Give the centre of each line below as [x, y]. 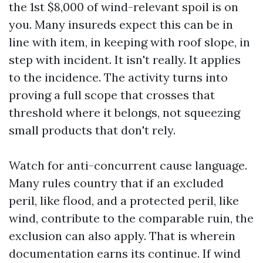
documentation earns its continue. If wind [125, 253]
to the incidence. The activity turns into [118, 77]
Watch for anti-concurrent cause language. [128, 165]
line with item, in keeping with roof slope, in [129, 42]
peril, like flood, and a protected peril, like [124, 200]
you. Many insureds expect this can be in [121, 24]
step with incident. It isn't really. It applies [125, 60]
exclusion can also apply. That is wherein [122, 236]
